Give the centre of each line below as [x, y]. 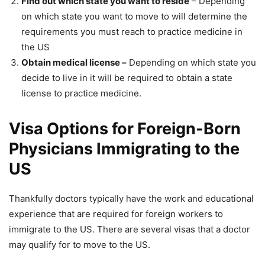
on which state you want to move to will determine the [134, 17]
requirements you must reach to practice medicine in [132, 32]
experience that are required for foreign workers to [116, 214]
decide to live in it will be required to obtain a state [127, 78]
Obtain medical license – [74, 63]
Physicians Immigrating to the [124, 149]
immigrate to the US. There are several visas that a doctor [130, 230]
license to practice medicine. [81, 93]
